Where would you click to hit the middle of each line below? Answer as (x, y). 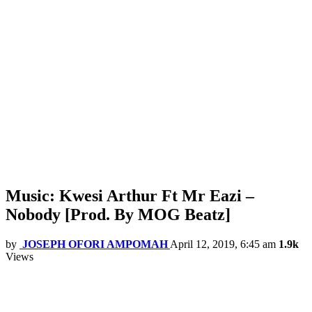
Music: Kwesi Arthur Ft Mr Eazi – (130, 196)
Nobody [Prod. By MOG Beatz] (118, 215)
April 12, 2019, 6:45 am (223, 244)
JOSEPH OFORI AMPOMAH (95, 244)
